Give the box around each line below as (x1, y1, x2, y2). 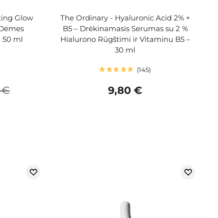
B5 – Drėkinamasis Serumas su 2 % (62, 23, 188, 33)
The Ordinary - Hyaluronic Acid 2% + (60, 13, 190, 22)
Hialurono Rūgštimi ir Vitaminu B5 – (60, 34, 190, 44)
